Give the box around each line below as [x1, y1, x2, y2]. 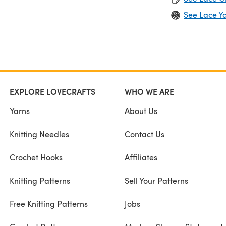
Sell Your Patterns [124, 175, 188, 186]
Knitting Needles [10, 128, 69, 139]
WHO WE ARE [124, 85, 174, 97]
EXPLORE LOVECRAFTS [10, 85, 95, 97]
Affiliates [124, 151, 157, 162]
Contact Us [124, 128, 164, 139]
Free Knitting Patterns [10, 198, 88, 209]
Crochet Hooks [10, 151, 63, 162]
